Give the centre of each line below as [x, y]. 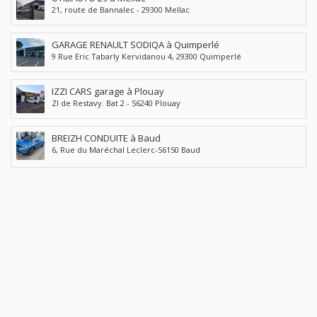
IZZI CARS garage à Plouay [108, 91]
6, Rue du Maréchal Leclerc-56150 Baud [126, 149]
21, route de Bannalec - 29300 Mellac [121, 9]
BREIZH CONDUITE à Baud [106, 138]
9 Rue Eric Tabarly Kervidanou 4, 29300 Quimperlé [146, 56]
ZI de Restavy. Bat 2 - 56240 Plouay [116, 103]
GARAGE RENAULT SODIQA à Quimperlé [136, 44]
